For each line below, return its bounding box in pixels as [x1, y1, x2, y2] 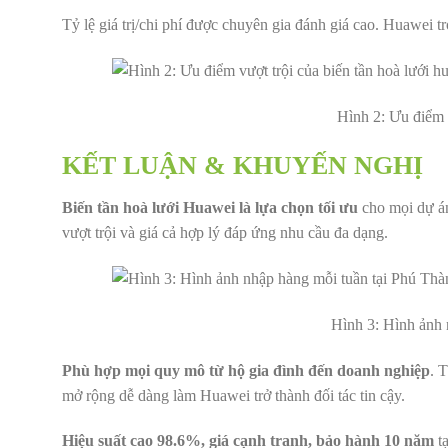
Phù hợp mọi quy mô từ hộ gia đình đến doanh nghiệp [62, 361, 430, 379]
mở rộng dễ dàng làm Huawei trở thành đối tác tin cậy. [62, 386, 405, 404]
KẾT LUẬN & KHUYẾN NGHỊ [62, 151, 423, 181]
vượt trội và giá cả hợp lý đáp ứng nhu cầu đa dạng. [62, 224, 388, 242]
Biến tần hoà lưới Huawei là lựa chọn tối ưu [62, 199, 358, 217]
